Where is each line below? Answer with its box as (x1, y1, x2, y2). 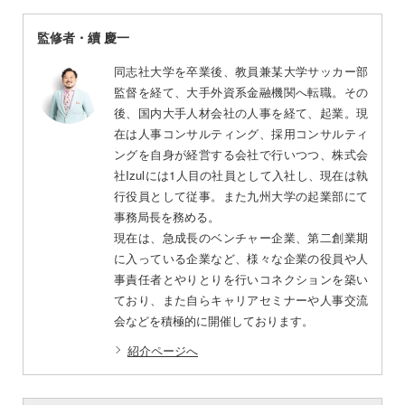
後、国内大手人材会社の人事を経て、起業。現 (114, 103, 368, 121)
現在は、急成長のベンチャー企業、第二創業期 (114, 228, 368, 246)
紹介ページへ (127, 341, 198, 359)
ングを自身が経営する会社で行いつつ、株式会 (114, 145, 368, 163)
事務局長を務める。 (114, 207, 220, 225)
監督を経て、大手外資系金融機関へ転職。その (114, 82, 368, 100)
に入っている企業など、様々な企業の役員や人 (114, 249, 368, 267)
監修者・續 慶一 (37, 27, 129, 46)
